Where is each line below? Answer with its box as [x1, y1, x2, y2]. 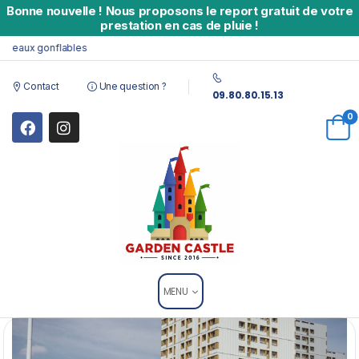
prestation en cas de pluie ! [100, 18, 259, 33]
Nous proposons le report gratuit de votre [102, 3, 353, 18]
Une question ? [96, 80, 167, 92]
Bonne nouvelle [6, 3, 99, 18]
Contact [21, 80, 59, 92]
